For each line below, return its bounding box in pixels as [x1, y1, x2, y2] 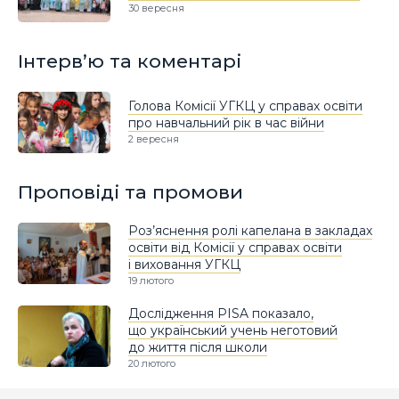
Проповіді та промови [18, 181, 243, 204]
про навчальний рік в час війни [128, 114, 324, 131]
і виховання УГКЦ [128, 256, 240, 273]
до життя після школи [128, 338, 267, 355]
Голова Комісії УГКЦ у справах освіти [128, 97, 362, 114]
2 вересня [128, 133, 179, 146]
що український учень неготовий [128, 322, 338, 338]
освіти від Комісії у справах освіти [128, 239, 342, 256]
